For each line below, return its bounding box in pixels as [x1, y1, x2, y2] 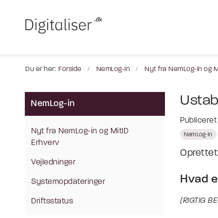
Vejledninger [31, 159, 75, 166]
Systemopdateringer [31, 178, 105, 186]
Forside [58, 66, 82, 73]
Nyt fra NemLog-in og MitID [31, 127, 128, 135]
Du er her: [25, 66, 55, 73]
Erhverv [31, 139, 60, 147]
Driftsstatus [31, 198, 73, 205]
